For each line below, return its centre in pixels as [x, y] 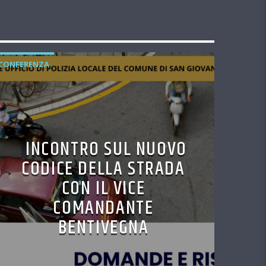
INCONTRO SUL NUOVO [106, 150]
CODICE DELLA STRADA [103, 169]
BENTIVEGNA [103, 228]
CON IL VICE [103, 189]
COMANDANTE [103, 208]
